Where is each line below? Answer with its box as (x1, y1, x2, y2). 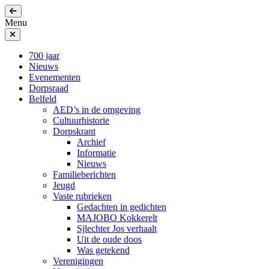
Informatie (77, 148, 116, 158)
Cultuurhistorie (53, 115, 109, 125)
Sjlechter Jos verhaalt (77, 223, 157, 234)
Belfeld (29, 94, 56, 104)
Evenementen (29, 72, 80, 82)
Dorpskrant (53, 126, 95, 136)
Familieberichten (53, 169, 116, 180)
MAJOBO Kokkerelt (77, 213, 157, 223)
